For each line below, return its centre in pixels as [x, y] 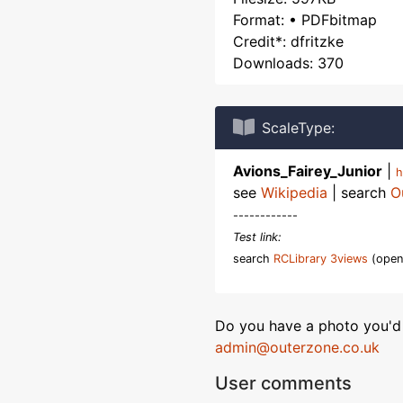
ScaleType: [298, 128]
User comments [283, 383]
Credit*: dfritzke [288, 41]
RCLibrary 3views [321, 259]
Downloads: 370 [288, 63]
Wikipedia [294, 193]
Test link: [257, 237]
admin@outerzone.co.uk [297, 347]
